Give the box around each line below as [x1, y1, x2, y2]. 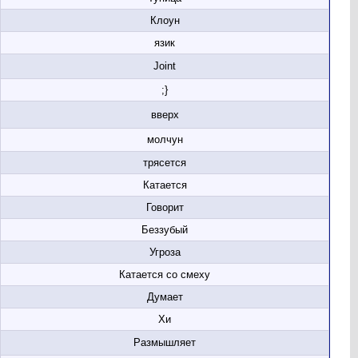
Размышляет [133, 336, 196, 348]
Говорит [145, 201, 184, 213]
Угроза [149, 246, 181, 258]
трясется [143, 157, 186, 169]
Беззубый [141, 224, 188, 236]
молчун [146, 133, 183, 145]
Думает [146, 291, 183, 303]
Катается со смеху [119, 268, 210, 280]
